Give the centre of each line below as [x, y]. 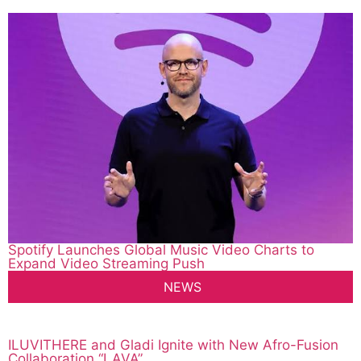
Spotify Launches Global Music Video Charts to [161, 250]
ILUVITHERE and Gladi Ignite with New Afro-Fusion [173, 345]
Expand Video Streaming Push [106, 264]
